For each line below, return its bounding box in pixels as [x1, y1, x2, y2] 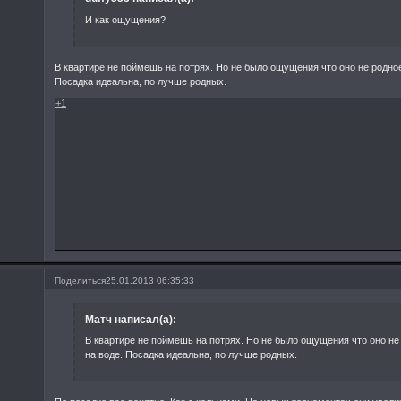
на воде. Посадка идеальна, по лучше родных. [84, 349, 297, 361]
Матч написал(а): [84, 312, 176, 326]
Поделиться [55, 275, 107, 286]
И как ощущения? [84, 13, 166, 25]
